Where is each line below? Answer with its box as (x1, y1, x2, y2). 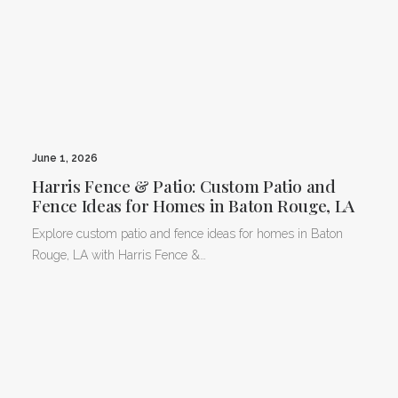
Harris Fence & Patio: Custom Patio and (32, 173, 336, 197)
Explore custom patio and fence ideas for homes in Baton (32, 226, 343, 241)
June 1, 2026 (32, 151, 98, 164)
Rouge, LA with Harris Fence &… (32, 247, 206, 262)
